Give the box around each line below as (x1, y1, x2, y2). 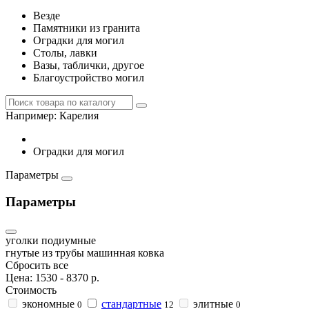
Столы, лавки (33, 47, 97, 59)
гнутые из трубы (6, 247, 84, 259)
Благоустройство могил (33, 72, 144, 83)
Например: (6, 110, 59, 121)
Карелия (59, 110, 99, 121)
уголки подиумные (6, 235, 96, 247)
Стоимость (6, 284, 57, 297)
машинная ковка (87, 247, 164, 259)
